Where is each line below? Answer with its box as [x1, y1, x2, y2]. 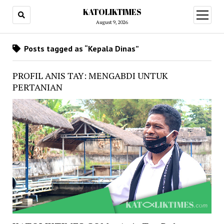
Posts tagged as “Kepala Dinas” [21, 43, 139, 53]
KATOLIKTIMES [82, 6, 141, 17]
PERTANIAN [12, 81, 62, 93]
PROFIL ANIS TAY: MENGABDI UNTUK [12, 69, 168, 81]
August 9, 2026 [96, 19, 128, 25]
